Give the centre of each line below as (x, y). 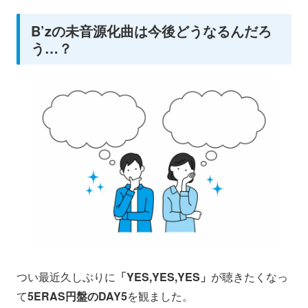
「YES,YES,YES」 (163, 276)
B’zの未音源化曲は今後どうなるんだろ (151, 30)
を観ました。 (160, 296)
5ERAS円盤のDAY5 (77, 296)
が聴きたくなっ (250, 276)
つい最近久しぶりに (66, 276)
